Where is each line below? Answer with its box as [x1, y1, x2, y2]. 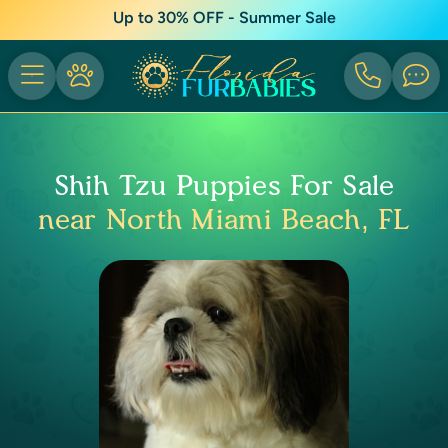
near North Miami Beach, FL [38, 202, 410, 236]
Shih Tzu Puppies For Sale [53, 168, 395, 202]
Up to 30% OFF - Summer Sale [112, 8, 336, 27]
